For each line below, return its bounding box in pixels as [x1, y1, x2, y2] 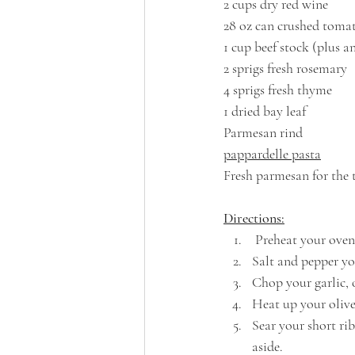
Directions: [223, 209, 284, 227]
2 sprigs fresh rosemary [223, 59, 347, 77]
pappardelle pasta [223, 145, 321, 162]
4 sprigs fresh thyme [223, 81, 332, 98]
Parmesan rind [223, 124, 303, 141]
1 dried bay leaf [223, 102, 306, 120]
